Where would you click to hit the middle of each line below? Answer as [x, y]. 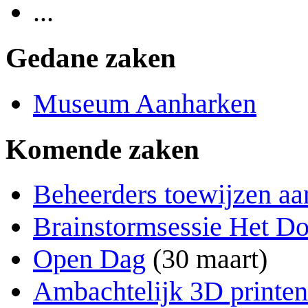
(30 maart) [207, 259]
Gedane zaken [91, 58]
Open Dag [89, 259]
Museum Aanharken [145, 103]
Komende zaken [102, 149]
